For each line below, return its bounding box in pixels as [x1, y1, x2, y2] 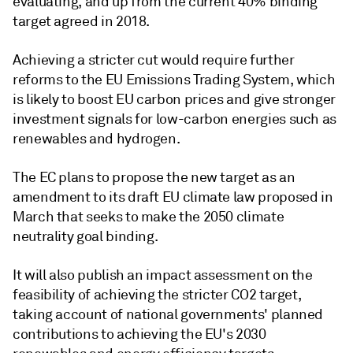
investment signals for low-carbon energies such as [13, 110, 337, 128]
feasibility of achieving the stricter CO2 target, [13, 286, 302, 303]
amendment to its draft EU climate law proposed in [13, 188, 333, 206]
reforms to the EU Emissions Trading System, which [13, 71, 336, 88]
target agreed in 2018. [13, 13, 150, 30]
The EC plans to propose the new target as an [13, 169, 295, 186]
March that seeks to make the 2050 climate [13, 208, 284, 225]
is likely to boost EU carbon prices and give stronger [13, 91, 336, 108]
